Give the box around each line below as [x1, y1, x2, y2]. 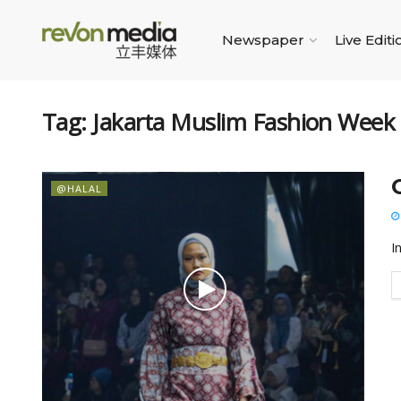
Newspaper [222, 31, 304, 48]
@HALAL [56, 182, 102, 195]
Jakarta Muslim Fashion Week [92, 106, 396, 138]
